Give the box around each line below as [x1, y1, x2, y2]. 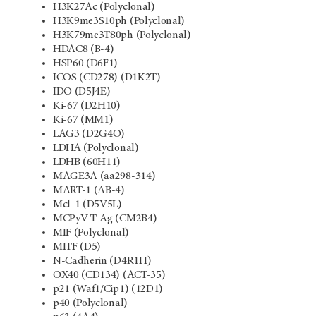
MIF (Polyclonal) [53, 226, 129, 238]
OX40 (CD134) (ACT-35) [53, 269, 166, 281]
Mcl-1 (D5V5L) [53, 198, 122, 210]
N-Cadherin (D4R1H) [53, 255, 152, 267]
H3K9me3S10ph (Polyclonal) [53, 15, 185, 27]
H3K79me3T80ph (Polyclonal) [53, 29, 191, 41]
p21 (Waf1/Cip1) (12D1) [53, 283, 163, 295]
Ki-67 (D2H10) [53, 99, 121, 111]
